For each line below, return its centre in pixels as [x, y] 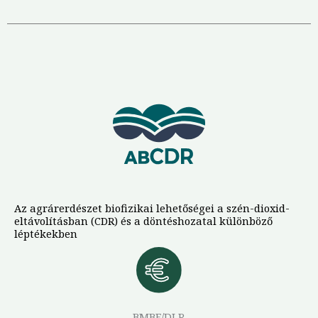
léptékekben [46, 234]
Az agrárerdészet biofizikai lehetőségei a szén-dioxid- [152, 208]
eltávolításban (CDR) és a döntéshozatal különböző [143, 221]
